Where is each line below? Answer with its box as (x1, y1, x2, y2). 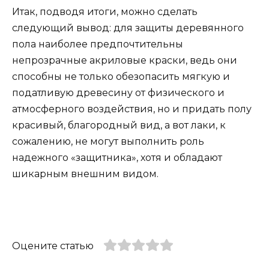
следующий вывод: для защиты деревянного (12, 22, 244, 34)
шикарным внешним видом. (12, 168, 159, 180)
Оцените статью (12, 240, 94, 252)
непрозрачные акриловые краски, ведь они (12, 55, 237, 67)
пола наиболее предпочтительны (12, 38, 183, 50)
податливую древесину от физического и (12, 87, 225, 99)
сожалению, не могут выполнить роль (12, 136, 204, 148)
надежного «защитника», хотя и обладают (12, 152, 222, 164)
